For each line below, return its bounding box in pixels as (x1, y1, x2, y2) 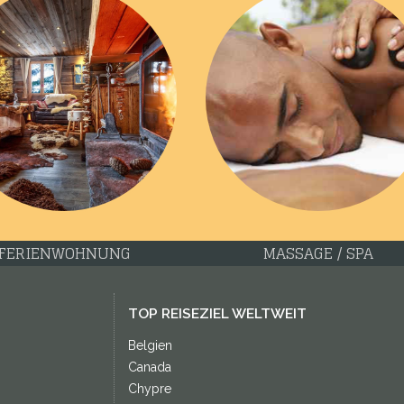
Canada (127, 360, 171, 374)
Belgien (127, 338, 172, 353)
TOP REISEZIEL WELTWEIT (127, 306, 307, 322)
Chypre (127, 381, 171, 396)
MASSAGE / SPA (263, 240, 373, 267)
